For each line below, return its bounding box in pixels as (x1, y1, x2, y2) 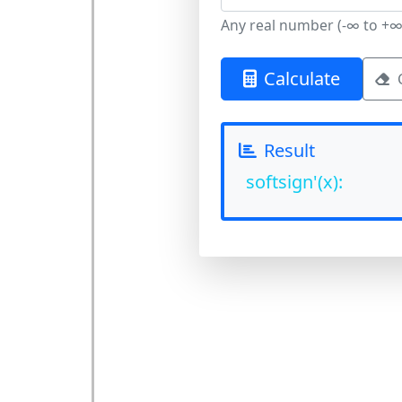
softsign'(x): (245, 170, 343, 194)
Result (263, 138, 315, 162)
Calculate (263, 66, 340, 91)
